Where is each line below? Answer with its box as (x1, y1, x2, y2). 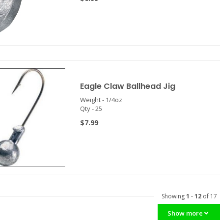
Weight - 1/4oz (80, 95, 122, 104)
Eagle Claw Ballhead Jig (80, 81, 175, 92)
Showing (161, 192, 186, 200)
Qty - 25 (80, 104, 102, 113)
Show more (167, 209, 205, 218)
